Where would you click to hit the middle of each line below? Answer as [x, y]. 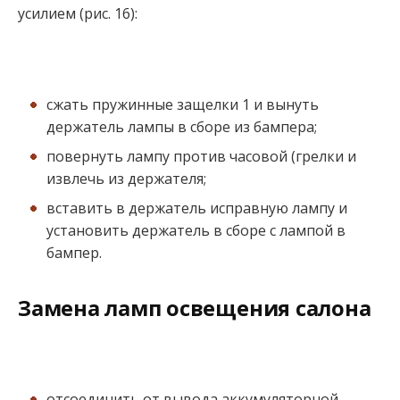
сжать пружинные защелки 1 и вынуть [183, 104]
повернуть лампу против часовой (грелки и [201, 156]
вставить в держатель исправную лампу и [197, 208]
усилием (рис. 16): [78, 14]
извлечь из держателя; [126, 178]
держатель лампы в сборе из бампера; [182, 126]
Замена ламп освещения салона [195, 308]
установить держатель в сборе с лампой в [196, 230]
